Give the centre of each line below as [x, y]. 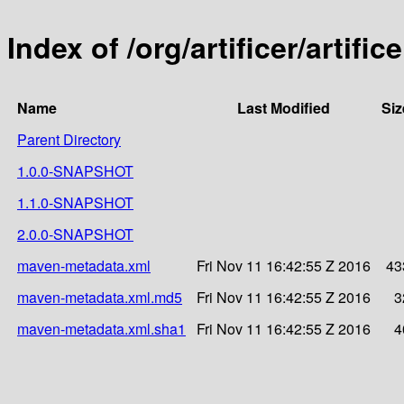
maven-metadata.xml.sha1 [101, 328]
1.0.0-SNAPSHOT [75, 170]
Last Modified [284, 107]
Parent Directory [69, 139]
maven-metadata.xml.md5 [100, 297]
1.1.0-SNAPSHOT [75, 202]
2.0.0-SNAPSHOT [75, 234]
